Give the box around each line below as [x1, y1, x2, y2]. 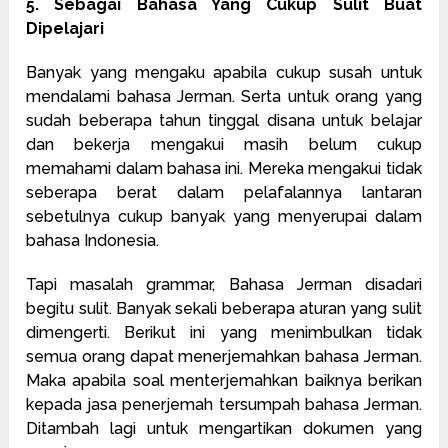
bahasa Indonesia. [26, 230, 160, 250]
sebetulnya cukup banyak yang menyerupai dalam [26, 206, 422, 226]
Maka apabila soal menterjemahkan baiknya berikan [26, 370, 422, 390]
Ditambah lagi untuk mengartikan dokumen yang [26, 418, 422, 438]
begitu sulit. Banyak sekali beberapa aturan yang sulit [26, 298, 422, 318]
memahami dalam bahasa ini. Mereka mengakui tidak [26, 158, 422, 178]
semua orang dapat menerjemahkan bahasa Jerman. [26, 346, 422, 366]
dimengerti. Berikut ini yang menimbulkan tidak [26, 322, 422, 342]
